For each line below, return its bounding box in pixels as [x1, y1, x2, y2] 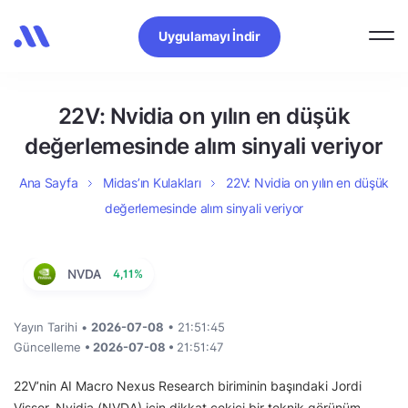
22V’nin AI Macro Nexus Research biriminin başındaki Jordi [14, 378, 362, 393]
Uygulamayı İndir [158, 27, 260, 44]
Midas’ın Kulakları [103, 175, 201, 190]
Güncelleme [14, 340, 85, 354]
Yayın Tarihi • [14, 320, 91, 334]
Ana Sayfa [18, 175, 78, 190]
